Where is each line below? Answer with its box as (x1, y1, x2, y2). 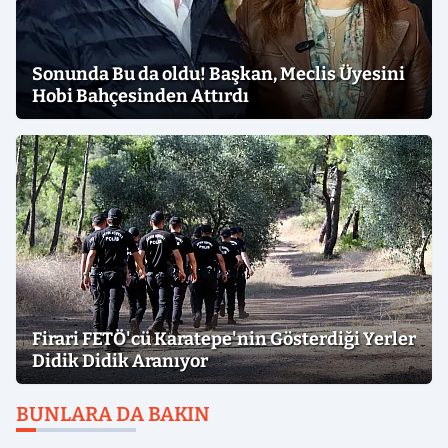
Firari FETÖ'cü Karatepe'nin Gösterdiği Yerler (32, 328, 416, 351)
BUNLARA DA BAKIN (16, 402, 210, 427)
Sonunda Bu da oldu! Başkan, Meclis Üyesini (32, 63, 405, 86)
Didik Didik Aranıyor (32, 350, 208, 373)
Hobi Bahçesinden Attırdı (32, 85, 249, 108)
